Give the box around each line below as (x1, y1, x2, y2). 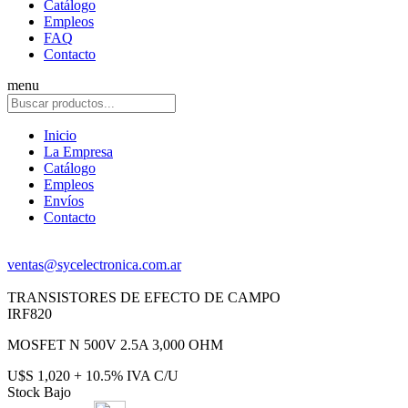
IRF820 (7, 306, 52, 321)
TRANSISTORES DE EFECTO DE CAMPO (7, 290, 280, 305)
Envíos (44, 193, 84, 209)
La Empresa (44, 144, 113, 159)
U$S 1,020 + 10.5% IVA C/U (7, 368, 178, 383)
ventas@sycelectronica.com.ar (7, 257, 181, 272)
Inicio (44, 127, 76, 143)
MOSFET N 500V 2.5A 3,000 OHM (7, 337, 223, 352)
